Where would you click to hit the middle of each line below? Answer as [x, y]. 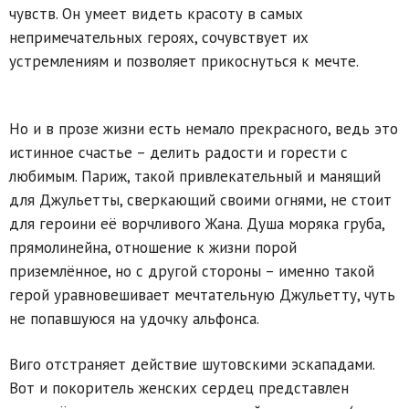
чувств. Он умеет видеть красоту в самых [156, 13]
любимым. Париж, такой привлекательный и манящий [195, 176]
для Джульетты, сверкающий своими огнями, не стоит [200, 199]
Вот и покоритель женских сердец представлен [179, 388]
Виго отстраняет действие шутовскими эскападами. [192, 364]
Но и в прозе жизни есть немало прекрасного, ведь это [204, 128]
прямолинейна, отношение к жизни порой [153, 247]
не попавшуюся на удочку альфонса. [134, 318]
